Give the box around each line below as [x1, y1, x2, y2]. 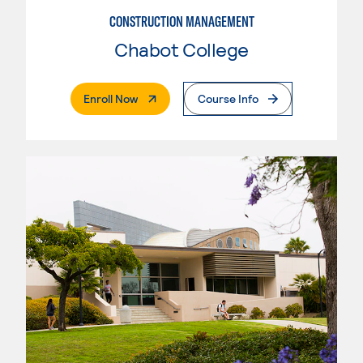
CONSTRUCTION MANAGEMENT [109, 12, 254, 32]
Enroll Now [83, 92, 138, 106]
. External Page [137, 91, 212, 105]
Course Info [198, 92, 258, 106]
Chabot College [114, 37, 249, 62]
